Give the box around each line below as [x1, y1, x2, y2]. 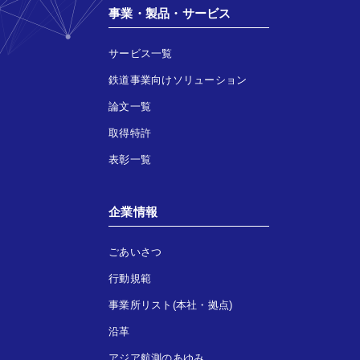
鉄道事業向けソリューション [108, 73, 247, 86]
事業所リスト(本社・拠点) [108, 298, 233, 311]
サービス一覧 [108, 47, 173, 59]
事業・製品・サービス [108, 6, 231, 20]
